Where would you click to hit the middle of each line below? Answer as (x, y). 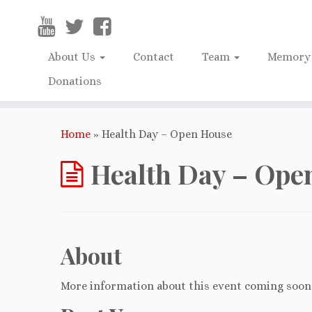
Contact (154, 57)
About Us (73, 57)
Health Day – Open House (167, 134)
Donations (75, 81)
